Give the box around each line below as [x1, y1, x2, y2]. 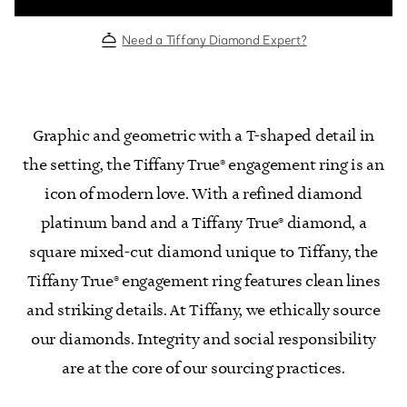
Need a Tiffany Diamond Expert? [122, 33, 307, 48]
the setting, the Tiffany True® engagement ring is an [23, 155, 384, 176]
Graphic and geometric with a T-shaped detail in [33, 126, 374, 147]
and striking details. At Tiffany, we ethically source [26, 301, 381, 322]
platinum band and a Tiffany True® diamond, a [40, 213, 367, 234]
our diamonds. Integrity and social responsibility [30, 330, 377, 351]
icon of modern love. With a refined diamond [44, 184, 363, 205]
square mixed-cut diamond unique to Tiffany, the [29, 243, 378, 263]
